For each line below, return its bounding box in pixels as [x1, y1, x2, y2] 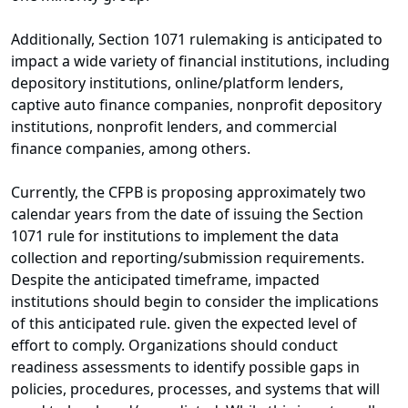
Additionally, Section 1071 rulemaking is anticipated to [11, 29, 382, 50]
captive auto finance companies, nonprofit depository [11, 95, 382, 116]
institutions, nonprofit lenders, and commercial [11, 117, 337, 138]
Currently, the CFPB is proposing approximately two [11, 182, 366, 203]
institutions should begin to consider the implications [11, 291, 379, 312]
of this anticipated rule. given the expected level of [11, 313, 357, 334]
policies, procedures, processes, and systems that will [11, 379, 380, 400]
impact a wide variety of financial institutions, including [11, 51, 390, 72]
